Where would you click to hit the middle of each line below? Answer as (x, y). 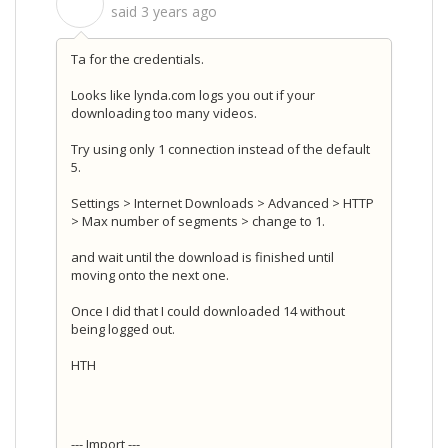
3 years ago (179, 11)
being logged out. (123, 329)
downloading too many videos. (165, 113)
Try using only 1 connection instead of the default (220, 149)
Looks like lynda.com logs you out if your (193, 95)
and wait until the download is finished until (202, 257)
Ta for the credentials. (137, 59)
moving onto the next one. (150, 275)
